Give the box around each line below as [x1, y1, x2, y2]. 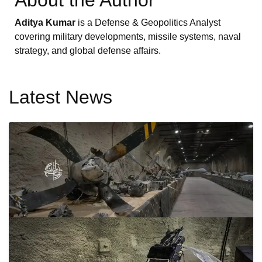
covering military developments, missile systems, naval [15, 32, 241, 42]
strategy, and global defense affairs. [15, 46, 161, 56]
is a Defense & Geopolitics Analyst [75, 18, 220, 28]
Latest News [9, 87, 112, 108]
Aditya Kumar [15, 18, 75, 28]
